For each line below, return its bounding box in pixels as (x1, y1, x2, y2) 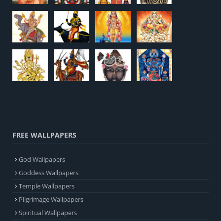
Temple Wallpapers (19, 182, 74, 191)
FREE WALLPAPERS (12, 130, 76, 140)
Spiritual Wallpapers (19, 208, 77, 218)
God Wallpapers (19, 155, 65, 164)
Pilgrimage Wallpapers (19, 195, 83, 204)
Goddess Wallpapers (19, 168, 78, 178)
